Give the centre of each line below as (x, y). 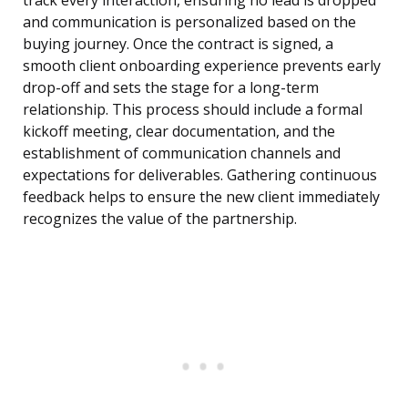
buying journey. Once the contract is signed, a (178, 44)
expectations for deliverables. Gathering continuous (200, 175)
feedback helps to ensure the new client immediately (201, 197)
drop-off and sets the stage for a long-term (171, 88)
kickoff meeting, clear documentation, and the (179, 132)
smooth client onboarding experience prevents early (202, 66)
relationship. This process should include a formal (193, 110)
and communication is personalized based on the (189, 22)
